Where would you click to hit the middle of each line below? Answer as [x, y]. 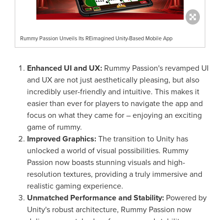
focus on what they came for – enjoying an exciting [114, 115]
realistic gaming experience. [75, 186]
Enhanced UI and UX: [66, 68]
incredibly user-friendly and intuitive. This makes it [113, 91]
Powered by [185, 197]
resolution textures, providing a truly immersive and [115, 174]
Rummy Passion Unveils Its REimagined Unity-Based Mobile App [96, 38]
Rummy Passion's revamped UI [156, 68]
